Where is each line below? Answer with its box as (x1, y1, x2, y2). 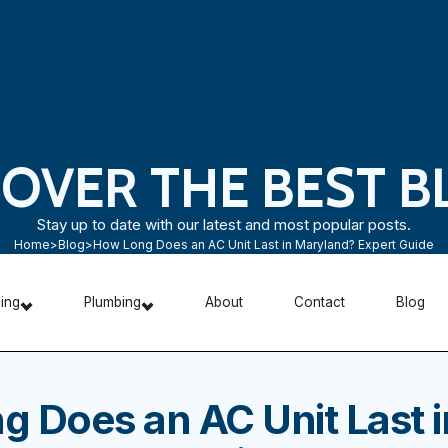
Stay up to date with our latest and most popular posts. (37, 215, 411, 235)
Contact (293, 294, 345, 310)
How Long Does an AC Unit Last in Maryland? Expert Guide (93, 237, 434, 253)
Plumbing (83, 294, 141, 310)
